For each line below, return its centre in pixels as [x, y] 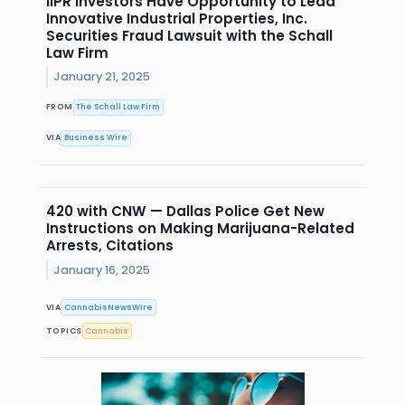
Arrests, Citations [110, 246]
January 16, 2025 [102, 269]
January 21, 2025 [102, 77]
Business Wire [96, 138]
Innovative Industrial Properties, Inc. [177, 18]
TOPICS [64, 330]
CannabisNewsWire [109, 307]
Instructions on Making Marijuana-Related [200, 229]
